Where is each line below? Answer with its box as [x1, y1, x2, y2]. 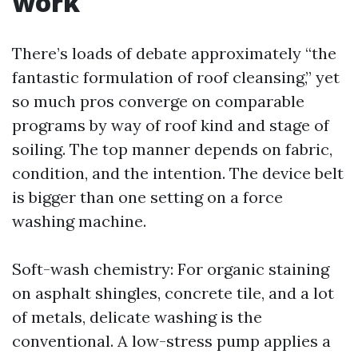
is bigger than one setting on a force [12, 187, 283, 207]
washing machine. [12, 211, 146, 231]
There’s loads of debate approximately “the [12, 43, 336, 63]
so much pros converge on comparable [12, 91, 304, 111]
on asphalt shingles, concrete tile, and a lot [12, 283, 334, 303]
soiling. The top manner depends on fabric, [12, 139, 332, 159]
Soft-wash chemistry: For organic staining [12, 259, 329, 279]
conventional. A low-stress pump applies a [12, 331, 331, 351]
